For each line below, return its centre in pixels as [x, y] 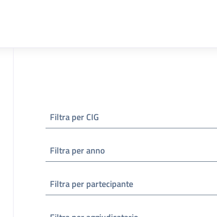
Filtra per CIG [74, 117]
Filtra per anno [77, 150]
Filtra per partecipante [91, 184]
